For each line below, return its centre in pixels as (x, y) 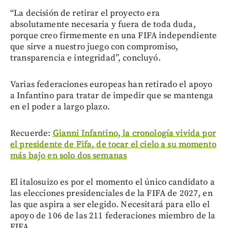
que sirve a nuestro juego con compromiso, (94, 47)
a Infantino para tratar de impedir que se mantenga (112, 95)
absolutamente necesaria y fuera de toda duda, (103, 24)
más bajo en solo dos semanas (69, 155)
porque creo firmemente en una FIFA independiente (114, 35)
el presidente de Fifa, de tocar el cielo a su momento (113, 144)
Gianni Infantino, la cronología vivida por (134, 133)
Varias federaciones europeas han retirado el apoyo (111, 84)
